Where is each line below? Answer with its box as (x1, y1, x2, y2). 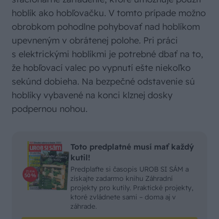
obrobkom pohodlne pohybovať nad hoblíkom (12, 21, 200, 33)
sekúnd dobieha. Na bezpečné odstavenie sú (12, 76, 195, 88)
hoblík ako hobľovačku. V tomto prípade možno (12, 7, 206, 19)
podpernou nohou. (12, 103, 88, 115)
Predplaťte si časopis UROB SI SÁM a (70, 165, 189, 174)
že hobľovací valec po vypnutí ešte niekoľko (12, 62, 191, 74)
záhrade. (70, 202, 97, 211)
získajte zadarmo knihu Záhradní (70, 174, 173, 183)
